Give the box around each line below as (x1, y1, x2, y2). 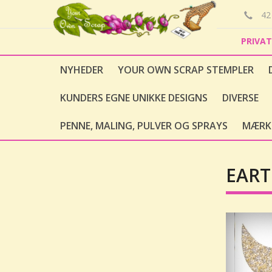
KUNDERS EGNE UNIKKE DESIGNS (60, 91, 208, 104)
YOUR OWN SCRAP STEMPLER (118, 63, 254, 76)
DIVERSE (222, 91, 259, 104)
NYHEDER (60, 63, 103, 76)
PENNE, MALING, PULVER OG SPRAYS (60, 119, 228, 132)
